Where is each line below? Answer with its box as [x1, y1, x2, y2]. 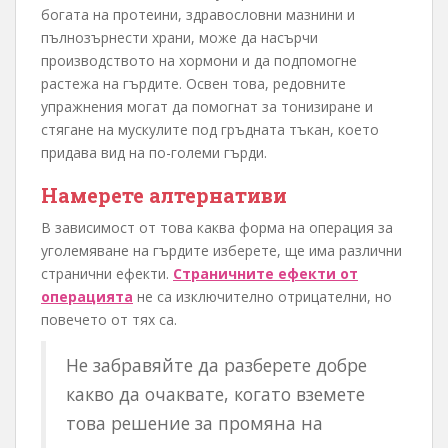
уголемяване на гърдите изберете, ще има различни [41, 241, 402, 261]
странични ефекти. [41, 264, 173, 284]
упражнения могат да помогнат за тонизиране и [41, 97, 373, 117]
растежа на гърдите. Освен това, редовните [41, 74, 346, 94]
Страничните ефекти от [173, 264, 358, 284]
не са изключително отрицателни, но [133, 287, 392, 307]
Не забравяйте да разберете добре [66, 353, 367, 378]
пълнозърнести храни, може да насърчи [41, 28, 318, 48]
